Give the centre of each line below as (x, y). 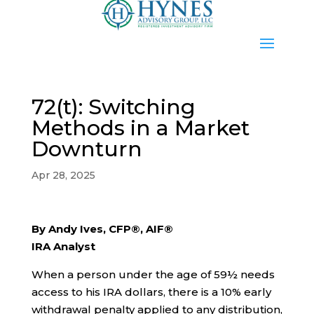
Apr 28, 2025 (63, 175)
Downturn (87, 149)
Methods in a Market (140, 128)
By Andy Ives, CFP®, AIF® (102, 228)
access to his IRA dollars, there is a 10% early (151, 292)
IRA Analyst (63, 246)
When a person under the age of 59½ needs (153, 274)
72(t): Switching (113, 107)
